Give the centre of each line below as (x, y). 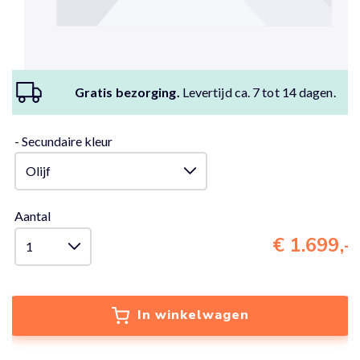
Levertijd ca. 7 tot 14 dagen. (258, 92)
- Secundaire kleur (63, 141)
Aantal (33, 215)
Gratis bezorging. (127, 92)
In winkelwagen (193, 315)
